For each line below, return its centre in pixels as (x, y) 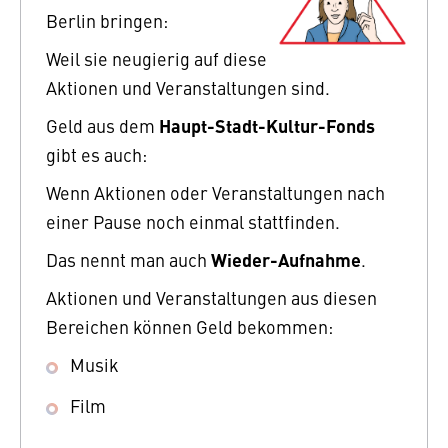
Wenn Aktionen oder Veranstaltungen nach (215, 193)
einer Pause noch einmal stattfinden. (193, 222)
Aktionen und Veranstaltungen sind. (188, 88)
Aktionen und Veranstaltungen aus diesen (211, 298)
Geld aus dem (102, 126)
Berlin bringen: (107, 21)
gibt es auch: (96, 155)
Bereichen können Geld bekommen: (189, 327)
